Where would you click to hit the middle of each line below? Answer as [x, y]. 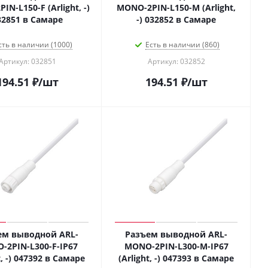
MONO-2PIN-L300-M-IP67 [176, 246]
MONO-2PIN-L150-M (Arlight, [176, 7]
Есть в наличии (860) [182, 45]
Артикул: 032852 [176, 61]
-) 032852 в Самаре [176, 19]
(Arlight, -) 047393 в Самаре [176, 258]
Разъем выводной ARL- [176, 234]
